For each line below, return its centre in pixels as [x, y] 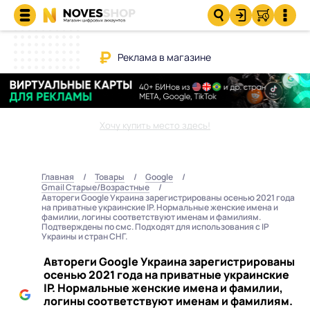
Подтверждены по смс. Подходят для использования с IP [155, 226]
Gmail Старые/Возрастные [95, 187]
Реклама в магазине [164, 57]
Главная [58, 176]
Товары [110, 176]
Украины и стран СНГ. [84, 236]
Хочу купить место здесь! [155, 125]
